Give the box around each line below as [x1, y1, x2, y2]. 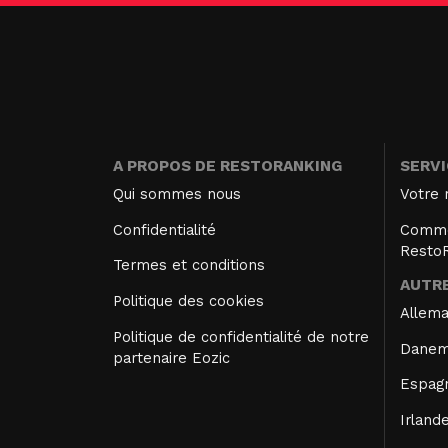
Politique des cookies [113, 292, 264, 311]
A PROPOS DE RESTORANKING [113, 157, 342, 176]
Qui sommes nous [113, 185, 241, 204]
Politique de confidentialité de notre [113, 327, 369, 346]
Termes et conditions [113, 256, 265, 275]
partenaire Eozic [113, 348, 230, 367]
